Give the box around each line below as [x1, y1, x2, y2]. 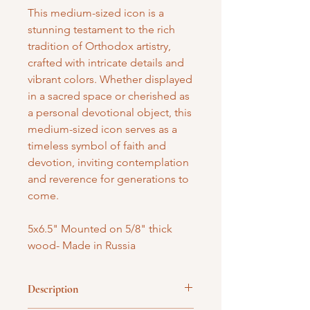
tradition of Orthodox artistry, [28, 39, 171, 53]
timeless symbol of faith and [28, 139, 166, 153]
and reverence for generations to [28, 172, 189, 186]
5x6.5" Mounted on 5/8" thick [28, 222, 172, 236]
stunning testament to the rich [28, 23, 175, 37]
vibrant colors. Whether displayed [28, 73, 192, 86]
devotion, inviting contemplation [28, 156, 189, 170]
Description [28, 282, 78, 297]
